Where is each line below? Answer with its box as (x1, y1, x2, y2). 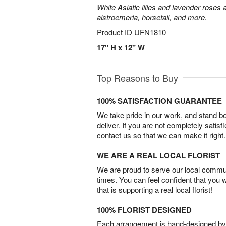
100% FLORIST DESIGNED (97, 204, 192, 215)
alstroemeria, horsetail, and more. (97, 12, 207, 22)
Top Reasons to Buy (97, 71, 178, 84)
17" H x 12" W (97, 42, 145, 53)
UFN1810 (134, 27, 166, 37)
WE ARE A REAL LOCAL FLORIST (97, 150, 220, 161)
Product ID (97, 27, 134, 37)
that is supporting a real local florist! (97, 184, 212, 195)
